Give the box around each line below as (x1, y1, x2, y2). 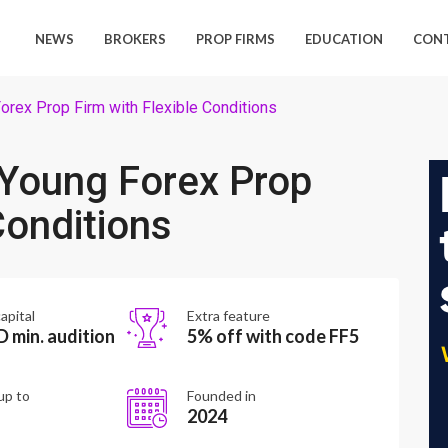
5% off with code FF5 (186, 325, 359, 347)
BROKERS (104, 31, 167, 47)
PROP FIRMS (196, 31, 276, 47)
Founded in (186, 387, 256, 404)
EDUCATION (305, 31, 384, 47)
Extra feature (186, 307, 270, 324)
